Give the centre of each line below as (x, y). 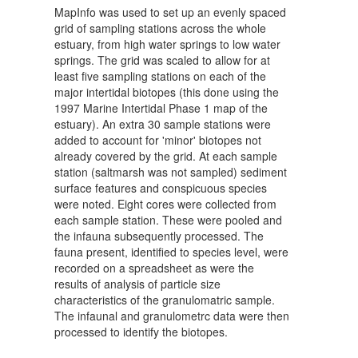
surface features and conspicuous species (161, 188)
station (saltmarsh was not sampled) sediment (171, 172)
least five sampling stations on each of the (160, 76)
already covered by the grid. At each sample (166, 156)
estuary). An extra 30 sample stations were (163, 124)
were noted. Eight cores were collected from (165, 204)
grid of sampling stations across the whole (160, 28)
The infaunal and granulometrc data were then (172, 316)
